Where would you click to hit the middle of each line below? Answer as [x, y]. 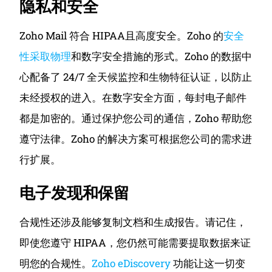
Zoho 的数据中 [219, 56]
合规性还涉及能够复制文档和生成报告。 [113, 222]
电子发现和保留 [75, 192]
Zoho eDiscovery [133, 263]
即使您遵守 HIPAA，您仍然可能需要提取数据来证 [135, 243]
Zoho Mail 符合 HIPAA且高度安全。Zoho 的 [122, 36]
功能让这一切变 [209, 263]
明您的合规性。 [56, 263]
